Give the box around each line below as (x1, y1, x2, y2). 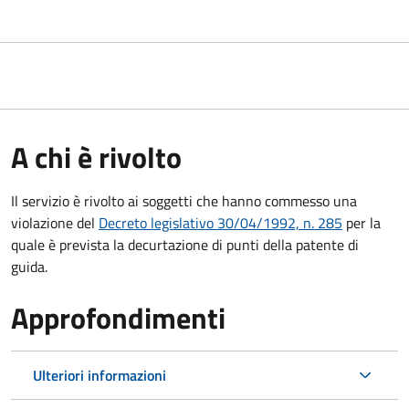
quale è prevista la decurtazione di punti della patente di (11, 233, 359, 256)
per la (342, 211, 381, 234)
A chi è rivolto (11, 134, 182, 179)
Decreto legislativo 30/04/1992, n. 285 (99, 211, 342, 234)
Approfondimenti (11, 295, 225, 340)
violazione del (11, 211, 99, 234)
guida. (11, 255, 47, 278)
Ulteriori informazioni (33, 363, 166, 386)
